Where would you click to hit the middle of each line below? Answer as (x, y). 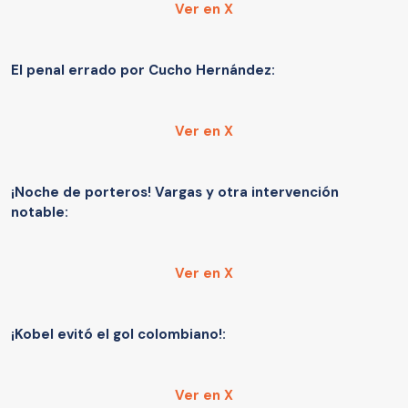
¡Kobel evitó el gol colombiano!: (120, 335)
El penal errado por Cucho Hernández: (143, 71)
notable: (40, 213)
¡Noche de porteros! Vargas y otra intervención (175, 193)
